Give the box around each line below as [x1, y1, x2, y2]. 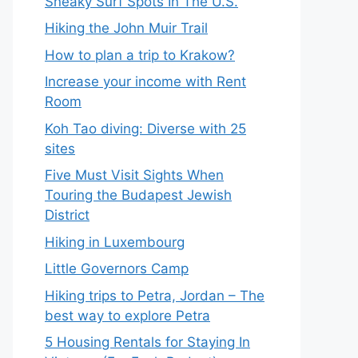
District [45, 207, 89, 223]
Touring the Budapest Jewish [45, 187, 232, 203]
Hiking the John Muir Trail [45, 20, 208, 36]
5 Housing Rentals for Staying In [45, 334, 250, 350]
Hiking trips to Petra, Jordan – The [45, 287, 265, 304]
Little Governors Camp [45, 261, 189, 276]
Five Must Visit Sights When [45, 167, 224, 183]
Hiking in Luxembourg [45, 233, 185, 250]
